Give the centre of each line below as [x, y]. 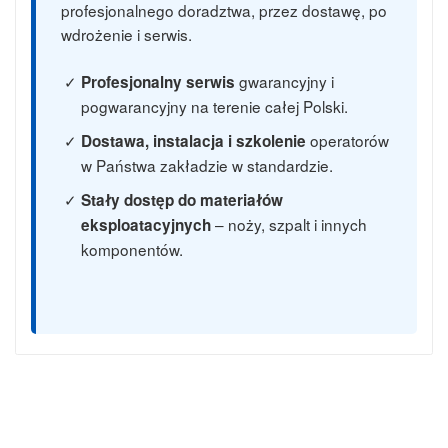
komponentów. [132, 248]
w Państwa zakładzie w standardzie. [207, 164]
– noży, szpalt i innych [289, 223]
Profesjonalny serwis [158, 81]
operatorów [347, 139]
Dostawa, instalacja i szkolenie [193, 140]
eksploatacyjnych [146, 224]
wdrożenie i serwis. [126, 33]
